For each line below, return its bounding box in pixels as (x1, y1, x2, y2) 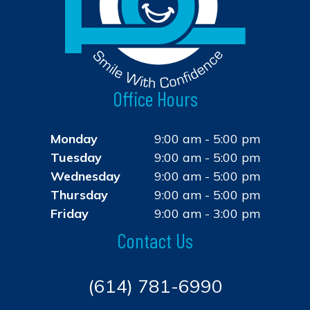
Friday (50, 205, 89, 221)
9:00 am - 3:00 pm (154, 205, 260, 221)
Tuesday (50, 149, 102, 165)
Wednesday (50, 167, 120, 184)
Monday (50, 130, 98, 147)
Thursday (50, 186, 108, 203)
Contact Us (117, 227, 193, 253)
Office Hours (112, 85, 198, 111)
